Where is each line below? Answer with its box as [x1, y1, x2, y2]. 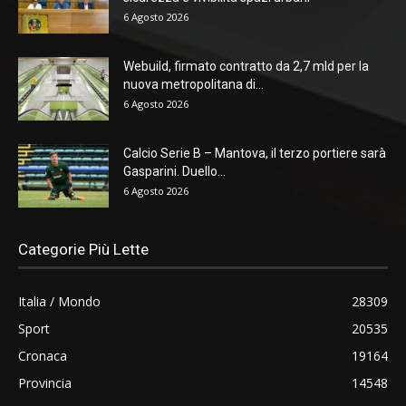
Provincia [18, 373, 72, 391]
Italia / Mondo [18, 292, 101, 310]
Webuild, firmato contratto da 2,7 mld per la [123, 58, 369, 73]
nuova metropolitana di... [123, 76, 264, 92]
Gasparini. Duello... [123, 163, 226, 179]
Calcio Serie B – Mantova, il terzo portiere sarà [123, 145, 386, 160]
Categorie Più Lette [18, 239, 149, 258]
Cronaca [18, 346, 67, 364]
